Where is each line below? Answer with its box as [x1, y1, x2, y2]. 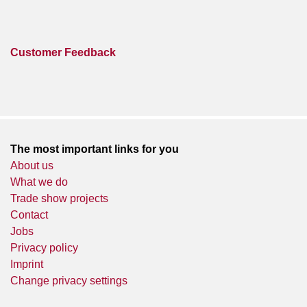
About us [10, 159, 53, 171]
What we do [10, 175, 68, 188]
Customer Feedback [10, 46, 116, 58]
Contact [10, 208, 48, 221]
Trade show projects [10, 192, 108, 204]
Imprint [10, 258, 43, 270]
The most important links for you [10, 143, 179, 155]
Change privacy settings [10, 274, 127, 286]
